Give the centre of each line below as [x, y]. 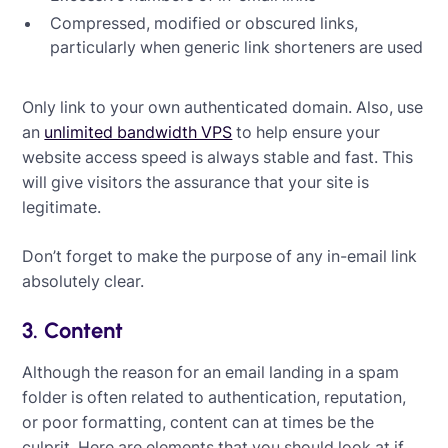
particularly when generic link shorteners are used [237, 46]
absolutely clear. [87, 280]
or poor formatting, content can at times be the [198, 421]
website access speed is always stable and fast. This [218, 156]
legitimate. [62, 206]
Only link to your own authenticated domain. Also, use [223, 106]
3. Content [73, 330]
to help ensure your [306, 131]
